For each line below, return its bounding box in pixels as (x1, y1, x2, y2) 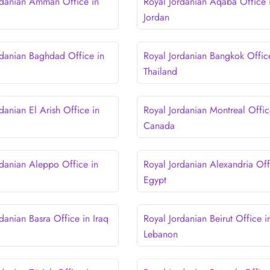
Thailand (143, 64, 177, 78)
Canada (143, 118, 175, 133)
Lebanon (143, 227, 178, 241)
